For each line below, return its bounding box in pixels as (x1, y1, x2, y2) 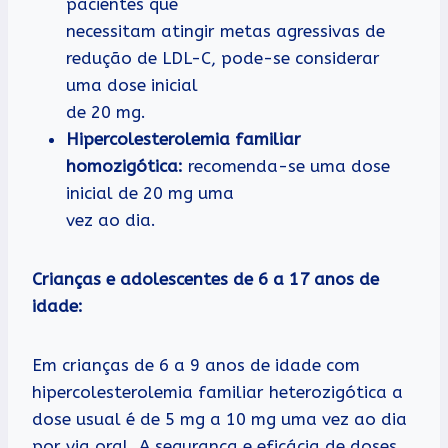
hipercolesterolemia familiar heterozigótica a (32, 382, 403, 403)
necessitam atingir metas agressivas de (66, 21, 385, 42)
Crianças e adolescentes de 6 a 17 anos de (32, 269, 379, 290)
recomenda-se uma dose (183, 156, 390, 177)
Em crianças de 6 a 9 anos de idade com (32, 355, 360, 376)
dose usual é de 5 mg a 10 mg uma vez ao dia (32, 409, 407, 430)
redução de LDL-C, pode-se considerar (66, 48, 380, 69)
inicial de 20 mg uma (66, 183, 234, 204)
